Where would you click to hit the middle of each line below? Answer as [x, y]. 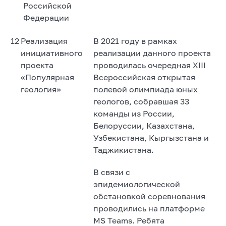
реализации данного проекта [152, 53]
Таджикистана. [124, 150]
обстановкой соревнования [149, 196]
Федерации [46, 17]
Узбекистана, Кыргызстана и [151, 137]
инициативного [52, 53]
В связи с [112, 172]
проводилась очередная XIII [150, 65]
